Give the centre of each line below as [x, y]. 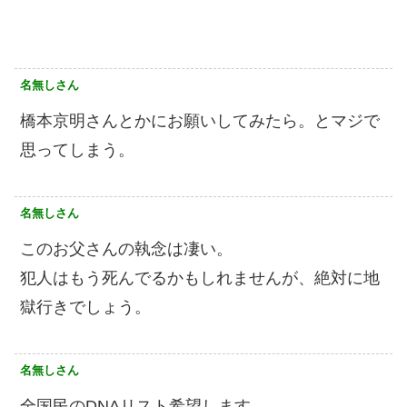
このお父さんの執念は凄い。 [126, 249]
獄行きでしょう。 [85, 308]
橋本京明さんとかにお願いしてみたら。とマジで [200, 121]
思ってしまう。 [77, 150]
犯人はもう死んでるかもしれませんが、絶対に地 [200, 278]
